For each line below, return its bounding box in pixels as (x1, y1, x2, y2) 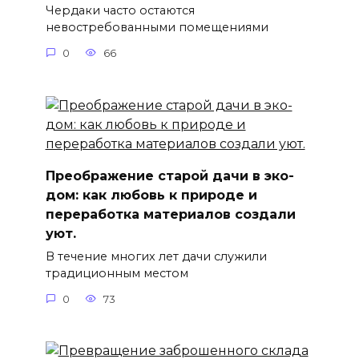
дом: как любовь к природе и (45, 187, 257, 203)
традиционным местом (45, 266, 188, 280)
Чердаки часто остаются (45, 3, 195, 18)
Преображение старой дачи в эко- (45, 167, 294, 184)
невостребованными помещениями (45, 20, 268, 35)
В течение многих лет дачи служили (45, 249, 267, 264)
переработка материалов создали (45, 206, 296, 222)
